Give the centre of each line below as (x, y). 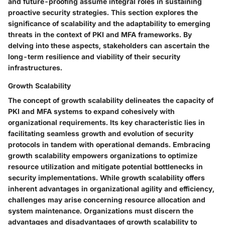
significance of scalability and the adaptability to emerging (109, 23)
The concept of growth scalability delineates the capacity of (111, 100)
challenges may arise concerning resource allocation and (107, 199)
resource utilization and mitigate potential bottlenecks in (105, 166)
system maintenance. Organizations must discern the (101, 210)
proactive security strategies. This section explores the (103, 12)
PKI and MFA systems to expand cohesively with (91, 111)
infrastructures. (35, 67)
